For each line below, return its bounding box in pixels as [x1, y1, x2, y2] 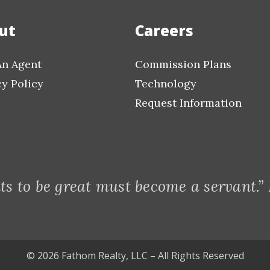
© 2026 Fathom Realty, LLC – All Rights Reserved [26, 249, 244, 262]
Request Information [135, 96, 242, 110]
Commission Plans [135, 57, 231, 71]
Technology [135, 77, 196, 90]
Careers [135, 20, 193, 40]
